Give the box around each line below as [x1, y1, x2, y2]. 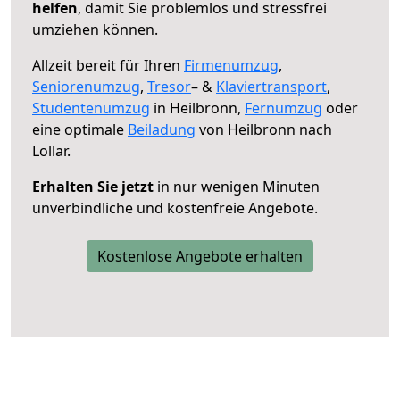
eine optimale [32, 119, 128, 139]
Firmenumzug [184, 54, 279, 75]
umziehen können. [32, 19, 158, 39]
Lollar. [32, 140, 71, 161]
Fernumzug [245, 97, 322, 118]
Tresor [147, 76, 191, 96]
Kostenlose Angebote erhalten [97, 246, 303, 266]
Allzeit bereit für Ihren [32, 54, 184, 75]
